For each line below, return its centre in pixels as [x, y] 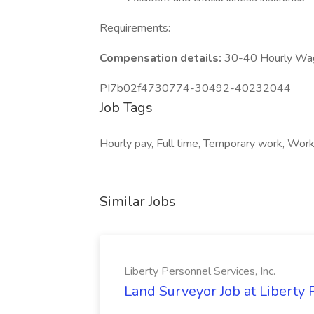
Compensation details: [162, 58]
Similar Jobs [138, 202]
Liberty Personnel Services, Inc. [200, 271]
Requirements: [135, 28]
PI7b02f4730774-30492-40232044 [195, 88]
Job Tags [126, 108]
